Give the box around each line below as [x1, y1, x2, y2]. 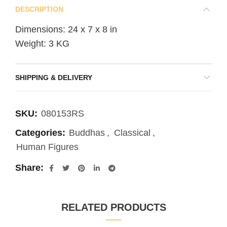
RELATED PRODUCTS [61, 202, 166, 213]
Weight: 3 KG [15, 39, 69, 49]
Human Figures [16, 142, 79, 152]
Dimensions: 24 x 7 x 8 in [15, 24, 117, 34]
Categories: [15, 128, 68, 138]
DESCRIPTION [15, 5, 63, 13]
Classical [114, 128, 150, 138]
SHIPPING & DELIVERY [15, 73, 92, 82]
